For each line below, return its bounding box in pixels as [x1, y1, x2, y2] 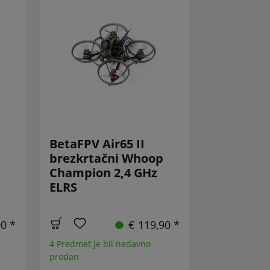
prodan [49, 251, 80, 263]
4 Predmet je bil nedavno [49, 238, 151, 250]
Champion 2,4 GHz [49, 165, 158, 181]
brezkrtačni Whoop [49, 150, 164, 167]
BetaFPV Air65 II [49, 136, 145, 152]
